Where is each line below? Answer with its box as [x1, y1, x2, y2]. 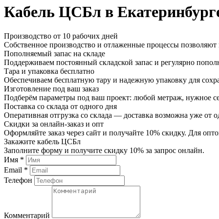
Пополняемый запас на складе [4, 49, 105, 58]
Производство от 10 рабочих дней [4, 31, 118, 40]
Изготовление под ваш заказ [4, 84, 99, 93]
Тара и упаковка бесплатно [4, 66, 94, 75]
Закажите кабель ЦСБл [4, 137, 81, 146]
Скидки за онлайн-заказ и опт [4, 119, 104, 128]
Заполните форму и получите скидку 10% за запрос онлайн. [4, 146, 204, 154]
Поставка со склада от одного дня [4, 102, 117, 110]
